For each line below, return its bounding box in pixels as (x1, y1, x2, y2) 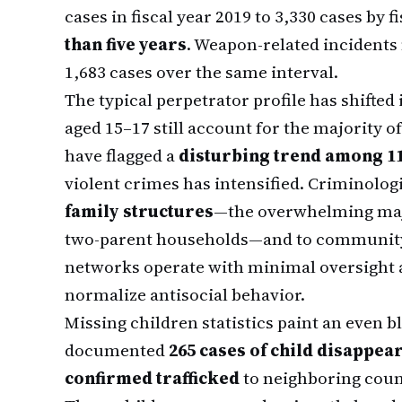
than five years (65, 32, 187, 56)
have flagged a (65, 144, 179, 167)
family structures (65, 199, 214, 223)
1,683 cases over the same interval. (65, 60, 338, 83)
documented (65, 338, 169, 362)
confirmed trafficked (65, 366, 240, 389)
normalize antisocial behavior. (65, 283, 305, 306)
